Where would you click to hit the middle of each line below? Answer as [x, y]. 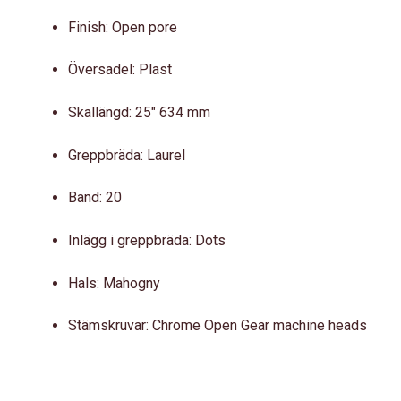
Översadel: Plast [120, 70]
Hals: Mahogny [114, 283]
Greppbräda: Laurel [127, 155]
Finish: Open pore [123, 27]
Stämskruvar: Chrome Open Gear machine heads [218, 326]
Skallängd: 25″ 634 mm [139, 113]
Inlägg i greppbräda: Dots [147, 240]
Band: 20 [95, 198]
